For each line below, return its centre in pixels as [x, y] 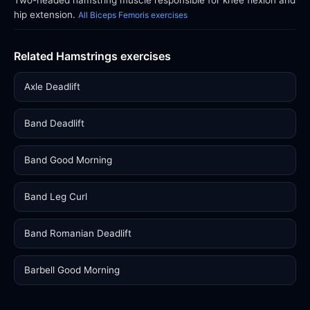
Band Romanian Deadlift [78, 233]
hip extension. [46, 15]
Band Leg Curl [56, 197]
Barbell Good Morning [72, 270]
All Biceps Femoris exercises [133, 15]
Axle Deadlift [52, 86]
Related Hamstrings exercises [92, 56]
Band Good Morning [68, 160]
